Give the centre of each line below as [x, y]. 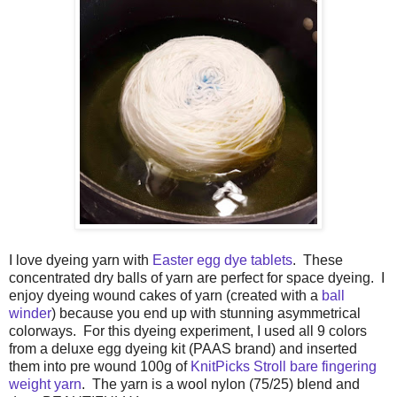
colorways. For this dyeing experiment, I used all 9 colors [188, 331]
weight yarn [45, 384]
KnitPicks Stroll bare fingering [284, 366]
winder [30, 313]
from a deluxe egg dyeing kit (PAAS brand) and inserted [183, 348]
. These [318, 260]
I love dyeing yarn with [81, 260]
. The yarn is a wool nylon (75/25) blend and [221, 384]
